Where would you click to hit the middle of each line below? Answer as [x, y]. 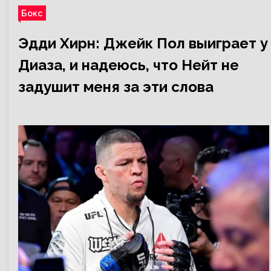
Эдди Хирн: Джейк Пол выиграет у [143, 43]
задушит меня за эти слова [116, 87]
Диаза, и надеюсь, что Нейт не [129, 65]
